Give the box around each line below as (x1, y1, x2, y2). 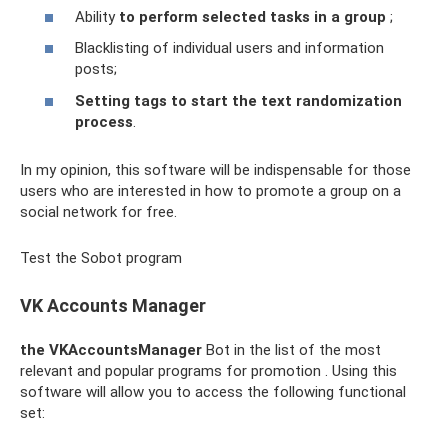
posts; (75, 60, 117, 79)
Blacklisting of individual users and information (75, 39, 384, 58)
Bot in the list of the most (202, 340, 381, 359)
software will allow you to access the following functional (20, 382, 406, 401)
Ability (75, 7, 119, 26)
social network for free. (20, 202, 177, 221)
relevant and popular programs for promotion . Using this (20, 361, 397, 380)
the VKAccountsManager (20, 340, 202, 359)
